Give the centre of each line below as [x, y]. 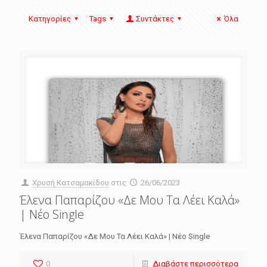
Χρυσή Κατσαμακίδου [71, 182]
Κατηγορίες [50, 18]
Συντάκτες [155, 18]
